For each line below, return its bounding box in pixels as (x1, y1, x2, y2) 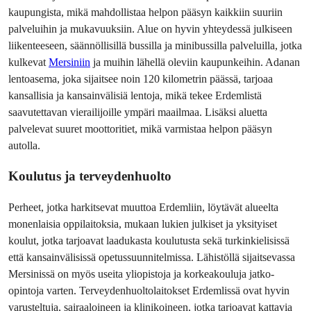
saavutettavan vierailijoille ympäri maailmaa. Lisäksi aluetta (8, 106, 267, 118)
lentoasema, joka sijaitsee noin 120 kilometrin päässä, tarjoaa (8, 72, 273, 85)
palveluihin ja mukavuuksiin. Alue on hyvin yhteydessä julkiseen (8, 22, 292, 35)
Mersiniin (49, 56, 90, 68)
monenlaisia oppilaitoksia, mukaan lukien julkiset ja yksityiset (8, 218, 277, 230)
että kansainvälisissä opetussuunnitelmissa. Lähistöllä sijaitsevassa (8, 251, 295, 264)
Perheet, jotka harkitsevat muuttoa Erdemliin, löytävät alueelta (8, 201, 278, 214)
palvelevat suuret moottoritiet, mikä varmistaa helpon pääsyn (8, 122, 272, 135)
